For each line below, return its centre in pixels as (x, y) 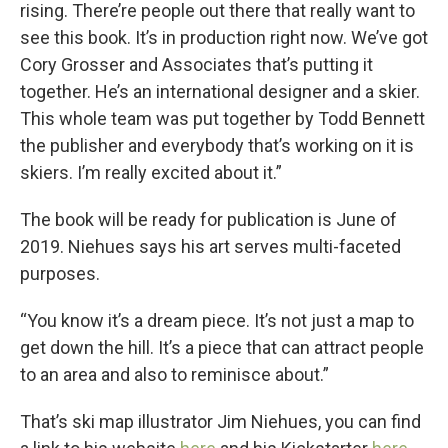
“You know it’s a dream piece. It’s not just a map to (217, 321)
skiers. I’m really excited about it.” (151, 173)
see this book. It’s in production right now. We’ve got (224, 38)
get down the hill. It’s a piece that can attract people (222, 348)
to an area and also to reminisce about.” (174, 375)
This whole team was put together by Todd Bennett (222, 119)
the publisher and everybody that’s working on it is (217, 146)
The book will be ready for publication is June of (208, 220)
